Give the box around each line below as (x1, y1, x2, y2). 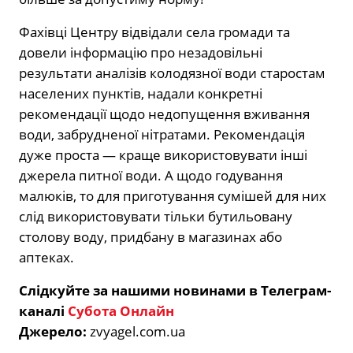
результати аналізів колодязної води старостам (19, 63, 325, 82)
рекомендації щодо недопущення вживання (19, 104, 310, 123)
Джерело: (19, 321, 90, 340)
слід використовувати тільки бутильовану (19, 206, 292, 225)
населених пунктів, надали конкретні (19, 84, 262, 102)
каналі (19, 301, 68, 320)
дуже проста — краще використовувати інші (19, 145, 307, 164)
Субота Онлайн (68, 301, 174, 320)
